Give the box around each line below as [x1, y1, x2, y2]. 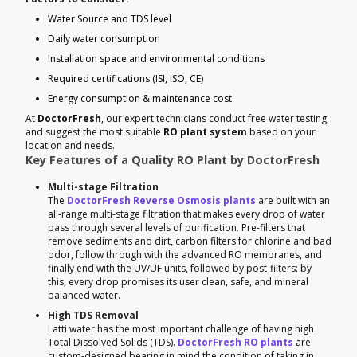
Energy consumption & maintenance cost [48, 91, 232, 105]
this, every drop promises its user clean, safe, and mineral [48, 274, 308, 288]
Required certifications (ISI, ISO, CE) [48, 71, 203, 85]
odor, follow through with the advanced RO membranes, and [48, 247, 322, 261]
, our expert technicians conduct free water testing [101, 111, 327, 125]
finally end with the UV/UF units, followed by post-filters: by [48, 261, 312, 275]
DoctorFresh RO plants [178, 335, 293, 349]
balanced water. [48, 288, 120, 302]
